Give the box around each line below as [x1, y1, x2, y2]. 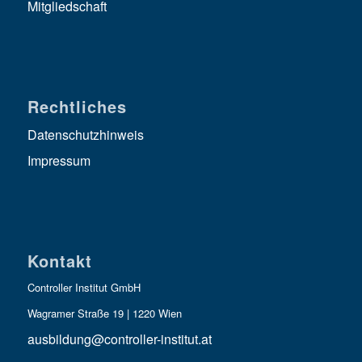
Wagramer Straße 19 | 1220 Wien [27, 305, 182, 322]
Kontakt [27, 249, 92, 273]
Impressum [27, 151, 90, 170]
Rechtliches [27, 95, 127, 119]
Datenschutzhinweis [27, 125, 144, 145]
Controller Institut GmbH [27, 280, 141, 296]
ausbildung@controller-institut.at [27, 330, 212, 349]
